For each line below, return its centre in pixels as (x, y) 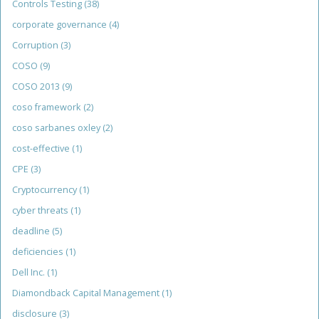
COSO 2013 (37, 87)
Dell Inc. (30, 273)
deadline (32, 231)
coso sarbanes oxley (57, 128)
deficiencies (39, 252)
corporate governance (61, 25)
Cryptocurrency (46, 190)
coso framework (48, 108)
